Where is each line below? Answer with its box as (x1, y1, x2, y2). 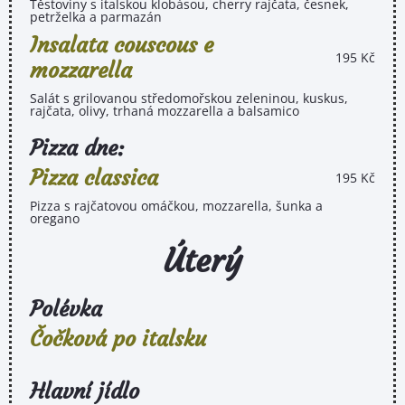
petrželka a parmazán (30, 7, 162, 25)
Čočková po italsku (30, 325, 206, 353)
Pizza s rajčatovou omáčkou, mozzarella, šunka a (30, 196, 323, 214)
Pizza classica (30, 164, 158, 192)
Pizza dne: (30, 134, 125, 162)
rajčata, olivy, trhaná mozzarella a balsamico (30, 101, 299, 119)
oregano (30, 209, 80, 227)
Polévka (30, 295, 102, 323)
